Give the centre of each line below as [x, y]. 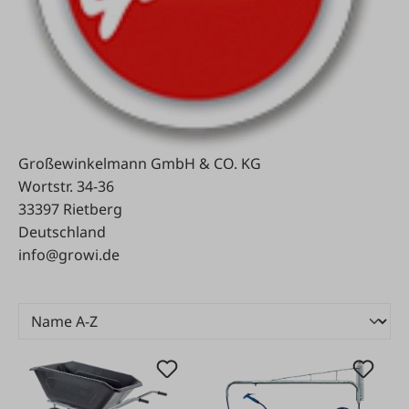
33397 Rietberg [70, 209]
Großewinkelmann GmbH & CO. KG [140, 163]
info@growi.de [69, 254]
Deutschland [62, 231]
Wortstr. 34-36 [66, 186]
